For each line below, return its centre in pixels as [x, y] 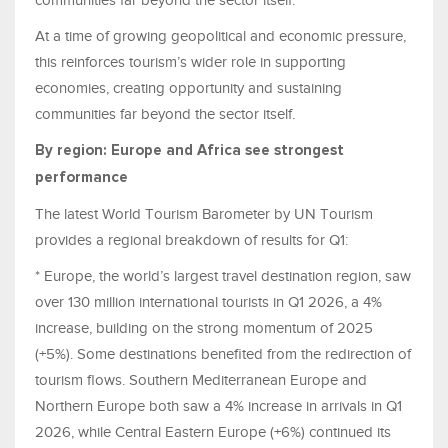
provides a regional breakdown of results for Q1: [191, 239]
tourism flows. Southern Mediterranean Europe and [201, 379]
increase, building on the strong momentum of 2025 [204, 327]
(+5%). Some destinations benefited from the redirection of [223, 353]
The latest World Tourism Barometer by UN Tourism [204, 213]
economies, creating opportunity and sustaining [188, 87]
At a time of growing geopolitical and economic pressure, [220, 35]
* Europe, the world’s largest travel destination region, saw [223, 275]
